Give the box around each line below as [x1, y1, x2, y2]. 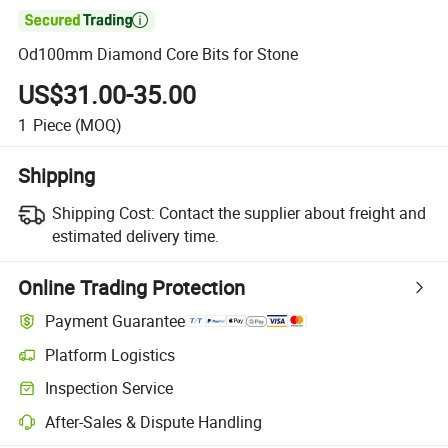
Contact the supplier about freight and [158, 201, 426, 224]
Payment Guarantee [45, 310, 186, 333]
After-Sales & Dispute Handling [45, 410, 263, 433]
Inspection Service [45, 377, 174, 400]
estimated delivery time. [51, 224, 219, 247]
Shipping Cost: [51, 201, 155, 224]
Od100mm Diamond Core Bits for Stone [18, 43, 299, 66]
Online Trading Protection [18, 273, 246, 301]
